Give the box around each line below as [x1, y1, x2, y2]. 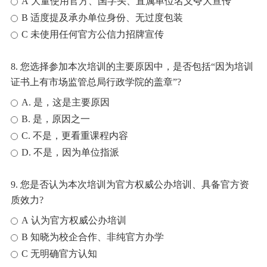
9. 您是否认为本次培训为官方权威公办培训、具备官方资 [11, 179, 249, 190]
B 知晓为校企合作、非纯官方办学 [21, 232, 164, 242]
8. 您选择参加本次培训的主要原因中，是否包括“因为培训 [11, 61, 253, 72]
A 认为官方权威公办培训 [21, 215, 126, 225]
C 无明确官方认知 [21, 249, 97, 259]
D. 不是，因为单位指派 [21, 147, 119, 157]
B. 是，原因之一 [21, 114, 90, 124]
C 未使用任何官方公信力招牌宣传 [21, 29, 164, 39]
